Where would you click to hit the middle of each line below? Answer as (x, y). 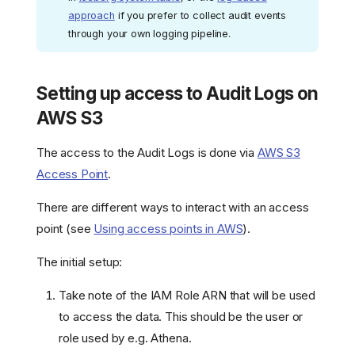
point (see (65, 228)
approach (92, 15)
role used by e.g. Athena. (125, 338)
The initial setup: (80, 261)
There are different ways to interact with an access (173, 207)
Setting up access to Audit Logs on (177, 93)
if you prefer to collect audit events (200, 15)
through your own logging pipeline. (149, 33)
